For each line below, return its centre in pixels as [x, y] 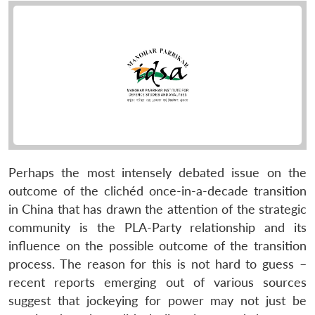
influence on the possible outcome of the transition [157, 245]
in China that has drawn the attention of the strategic [157, 209]
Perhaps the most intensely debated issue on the [157, 172]
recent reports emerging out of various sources [157, 282]
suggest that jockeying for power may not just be [157, 300]
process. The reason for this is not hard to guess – [157, 264]
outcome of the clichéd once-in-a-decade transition [157, 191]
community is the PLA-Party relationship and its [157, 227]
